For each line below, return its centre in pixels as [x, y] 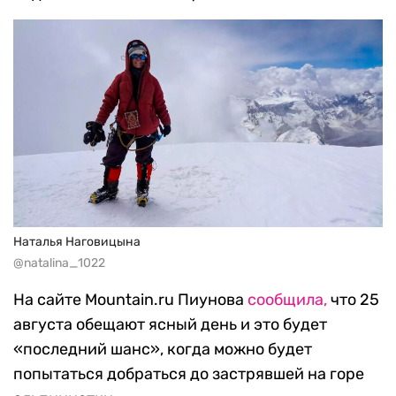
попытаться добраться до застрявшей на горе [189, 374]
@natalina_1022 [59, 263]
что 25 [353, 300]
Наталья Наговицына [77, 242]
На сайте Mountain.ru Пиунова [130, 300]
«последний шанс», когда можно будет [163, 350]
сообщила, [287, 300]
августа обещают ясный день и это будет [170, 325]
